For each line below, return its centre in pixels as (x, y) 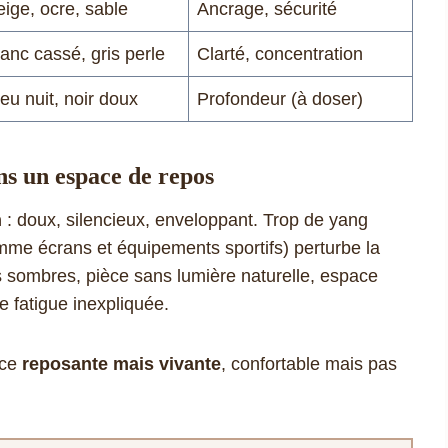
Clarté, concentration (280, 53)
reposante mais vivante (121, 363)
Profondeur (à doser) (280, 98)
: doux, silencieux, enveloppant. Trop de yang (185, 219)
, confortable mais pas (309, 363)
